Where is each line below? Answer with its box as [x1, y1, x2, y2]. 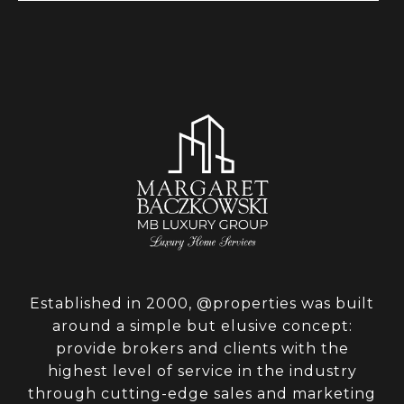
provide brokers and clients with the [55, 340, 349, 358]
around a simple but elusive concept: [51, 317, 353, 335]
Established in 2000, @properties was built [30, 295, 374, 313]
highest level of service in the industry [47, 363, 357, 381]
